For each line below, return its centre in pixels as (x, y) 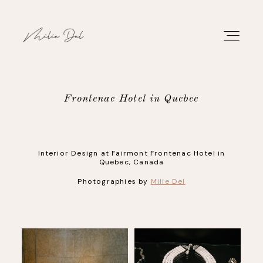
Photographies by (114, 181)
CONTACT (39, 222)
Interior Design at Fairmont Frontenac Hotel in (131, 153)
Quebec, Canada (131, 162)
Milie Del (168, 181)
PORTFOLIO (44, 117)
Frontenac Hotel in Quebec (131, 99)
